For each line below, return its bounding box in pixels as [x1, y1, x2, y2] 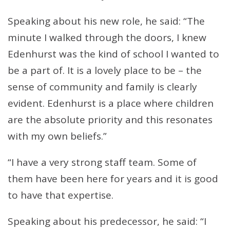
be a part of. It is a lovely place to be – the [8, 64, 202, 77]
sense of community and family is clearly [8, 80, 197, 93]
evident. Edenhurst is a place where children [8, 97, 214, 110]
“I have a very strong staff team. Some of [8, 156, 197, 169]
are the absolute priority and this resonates [8, 113, 213, 126]
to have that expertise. [8, 188, 113, 202]
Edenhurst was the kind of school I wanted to [8, 47, 219, 61]
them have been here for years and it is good [8, 172, 218, 185]
